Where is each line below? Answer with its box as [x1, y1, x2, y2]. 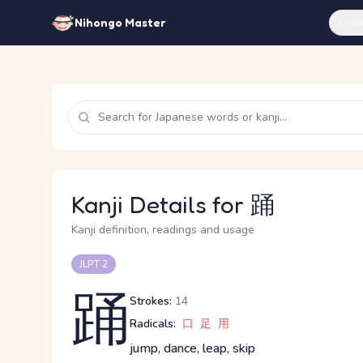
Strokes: [130, 293, 172, 309]
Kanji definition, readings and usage [71, 222, 254, 237]
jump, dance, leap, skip [130, 340, 255, 357]
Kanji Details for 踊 [71, 190, 275, 219]
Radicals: [130, 316, 176, 331]
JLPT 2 [79, 258, 108, 271]
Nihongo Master [75, 15, 165, 29]
